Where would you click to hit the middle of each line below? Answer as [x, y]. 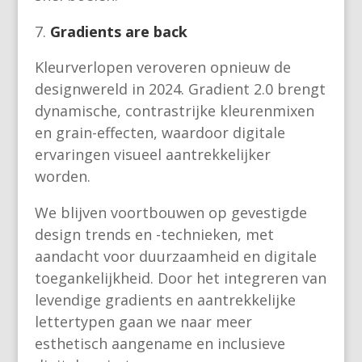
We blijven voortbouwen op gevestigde [170, 213]
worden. [62, 177]
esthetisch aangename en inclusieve [160, 344]
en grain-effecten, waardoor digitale [160, 133]
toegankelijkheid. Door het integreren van [180, 278]
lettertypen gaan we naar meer [143, 322]
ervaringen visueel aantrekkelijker [152, 155]
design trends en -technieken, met [154, 235]
